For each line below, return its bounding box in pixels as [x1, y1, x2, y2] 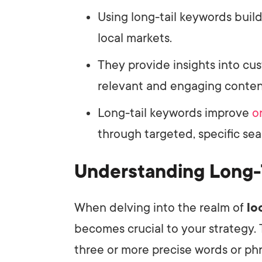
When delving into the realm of [74, 200, 247, 215]
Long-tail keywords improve [98, 105, 252, 120]
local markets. [98, 30, 172, 45]
